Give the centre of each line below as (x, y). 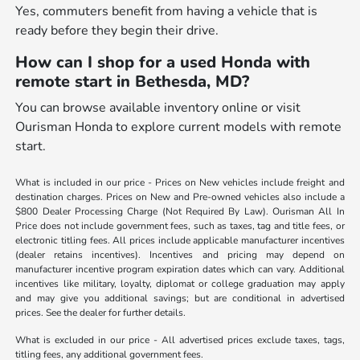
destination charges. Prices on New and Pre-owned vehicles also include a (180, 197)
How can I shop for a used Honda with (163, 63)
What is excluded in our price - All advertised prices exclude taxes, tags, (180, 340)
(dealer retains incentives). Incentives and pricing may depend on (180, 255)
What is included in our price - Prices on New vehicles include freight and (180, 183)
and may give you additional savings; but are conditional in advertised (180, 299)
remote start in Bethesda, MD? (133, 82)
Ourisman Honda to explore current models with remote (179, 127)
